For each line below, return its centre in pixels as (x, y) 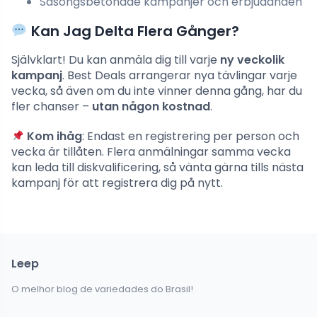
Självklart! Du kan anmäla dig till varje (116, 60)
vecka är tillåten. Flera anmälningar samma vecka (151, 152)
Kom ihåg (55, 137)
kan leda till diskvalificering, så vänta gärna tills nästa (157, 168)
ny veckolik (252, 60)
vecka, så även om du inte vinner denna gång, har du (157, 91)
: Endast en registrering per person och (191, 137)
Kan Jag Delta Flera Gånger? (133, 31)
